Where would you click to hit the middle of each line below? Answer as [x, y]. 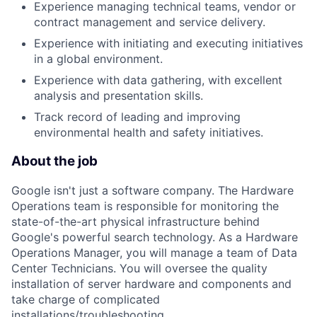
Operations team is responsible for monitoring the [145, 206]
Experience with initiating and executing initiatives [168, 44]
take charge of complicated [86, 299]
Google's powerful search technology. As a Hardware [155, 237]
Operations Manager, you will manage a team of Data [154, 252]
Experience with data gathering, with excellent [158, 80]
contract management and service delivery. [150, 22]
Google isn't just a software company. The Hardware [152, 190]
